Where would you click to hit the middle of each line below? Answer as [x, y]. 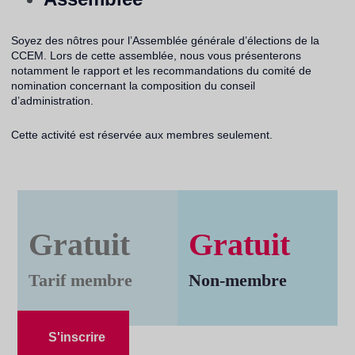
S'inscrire [77, 337]
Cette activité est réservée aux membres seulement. [141, 135]
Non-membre [237, 280]
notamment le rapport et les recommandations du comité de [161, 71]
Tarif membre [81, 280]
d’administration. [53, 101]
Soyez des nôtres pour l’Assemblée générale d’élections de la [165, 40]
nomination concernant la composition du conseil [133, 86]
